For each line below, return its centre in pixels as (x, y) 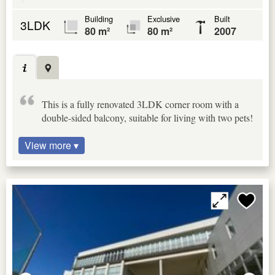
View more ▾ (52, 145)
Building (99, 18)
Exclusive (164, 18)
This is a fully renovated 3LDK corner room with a (140, 104)
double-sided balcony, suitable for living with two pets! (147, 118)
